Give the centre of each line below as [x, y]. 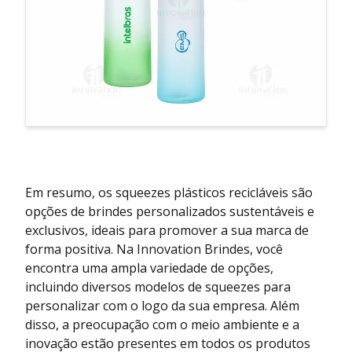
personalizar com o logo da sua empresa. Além [162, 306]
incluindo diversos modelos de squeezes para [158, 287]
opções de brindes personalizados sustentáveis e [170, 212]
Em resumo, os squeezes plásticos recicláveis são [169, 193]
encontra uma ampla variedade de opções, [149, 268]
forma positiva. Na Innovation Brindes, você [154, 249]
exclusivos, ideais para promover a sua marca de [167, 231]
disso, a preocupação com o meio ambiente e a [162, 325]
